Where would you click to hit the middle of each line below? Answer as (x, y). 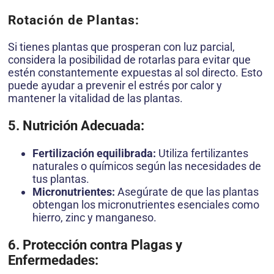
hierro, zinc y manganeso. (94, 218)
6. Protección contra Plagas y (95, 245)
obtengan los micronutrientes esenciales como (146, 205)
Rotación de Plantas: (74, 20)
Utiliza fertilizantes (202, 154)
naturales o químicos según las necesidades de (147, 166)
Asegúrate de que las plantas (187, 192)
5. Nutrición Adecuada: (76, 126)
